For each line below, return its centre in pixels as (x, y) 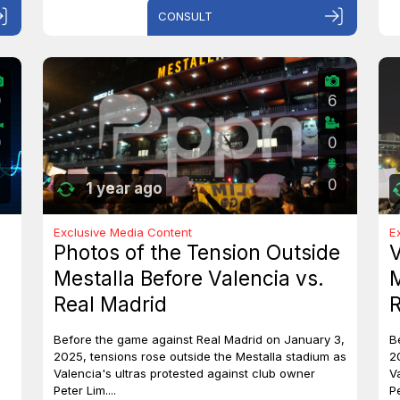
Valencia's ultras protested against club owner (184, 373)
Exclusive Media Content (123, 233)
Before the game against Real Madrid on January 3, (199, 339)
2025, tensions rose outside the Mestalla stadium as (200, 356)
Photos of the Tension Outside (197, 253)
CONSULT (186, 16)
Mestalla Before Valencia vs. (189, 279)
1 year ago (124, 189)
